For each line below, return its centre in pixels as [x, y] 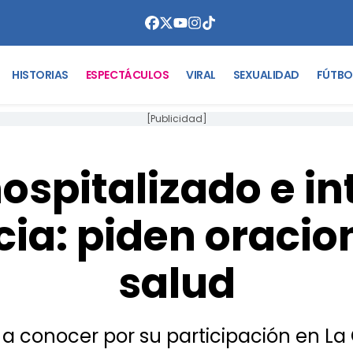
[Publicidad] [176, 119]
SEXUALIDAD [266, 74]
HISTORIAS [40, 74]
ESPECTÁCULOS [127, 74]
